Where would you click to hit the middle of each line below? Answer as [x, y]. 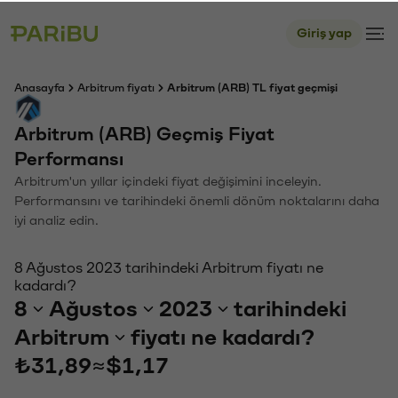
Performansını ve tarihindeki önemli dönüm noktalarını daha [197, 199]
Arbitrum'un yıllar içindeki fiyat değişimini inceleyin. [168, 180]
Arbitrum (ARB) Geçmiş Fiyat [144, 133]
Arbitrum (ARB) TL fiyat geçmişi [252, 86]
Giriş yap [324, 32]
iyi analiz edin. [56, 219]
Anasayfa [40, 86]
